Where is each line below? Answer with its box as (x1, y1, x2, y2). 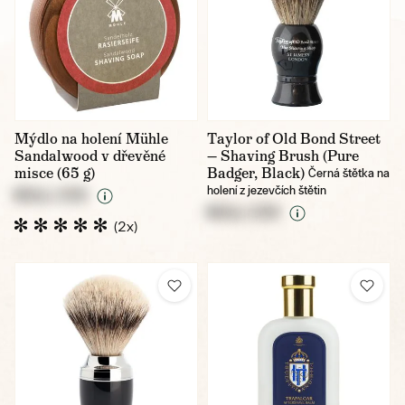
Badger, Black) (207, 163, 305, 183)
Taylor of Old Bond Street (207, 128, 381, 148)
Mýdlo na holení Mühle (14, 128, 168, 148)
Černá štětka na (308, 165, 390, 180)
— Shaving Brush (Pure (207, 146, 359, 165)
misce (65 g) (14, 163, 95, 183)
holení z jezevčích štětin (207, 183, 326, 197)
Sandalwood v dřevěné (14, 146, 165, 165)
